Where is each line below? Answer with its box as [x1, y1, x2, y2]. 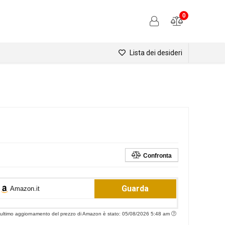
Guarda [122, 184, 149, 194]
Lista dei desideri [128, 49, 182, 57]
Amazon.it [8, 185, 40, 193]
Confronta [143, 152, 172, 160]
